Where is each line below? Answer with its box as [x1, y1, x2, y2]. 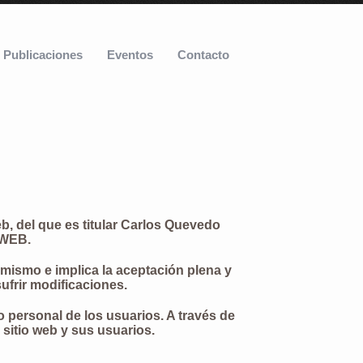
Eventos [107, 48, 153, 62]
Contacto [177, 48, 229, 62]
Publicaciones [3, 48, 83, 62]
